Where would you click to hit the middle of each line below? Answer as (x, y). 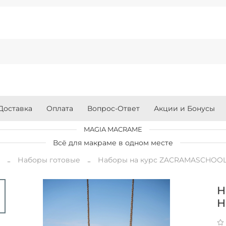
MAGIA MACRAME (113, 129)
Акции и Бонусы (184, 109)
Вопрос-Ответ (113, 109)
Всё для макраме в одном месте (113, 143)
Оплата (60, 109)
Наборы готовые (49, 160)
